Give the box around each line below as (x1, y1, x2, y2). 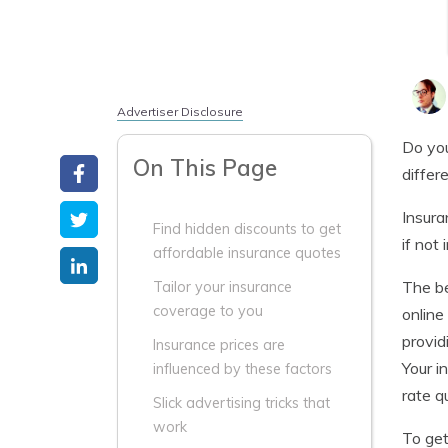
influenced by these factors (153, 360, 332, 378)
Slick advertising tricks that (153, 394, 330, 412)
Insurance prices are (153, 336, 285, 354)
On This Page (133, 153, 277, 182)
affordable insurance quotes (153, 244, 341, 262)
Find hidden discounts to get (153, 220, 341, 238)
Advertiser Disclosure (117, 104, 243, 119)
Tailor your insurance (153, 278, 292, 296)
